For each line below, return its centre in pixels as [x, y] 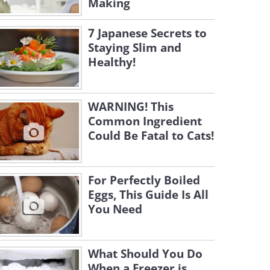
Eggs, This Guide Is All [148, 195]
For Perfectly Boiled [144, 180]
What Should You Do [145, 254]
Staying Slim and [135, 48]
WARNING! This [131, 107]
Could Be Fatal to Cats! [151, 136]
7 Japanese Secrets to [147, 33]
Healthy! [112, 62]
